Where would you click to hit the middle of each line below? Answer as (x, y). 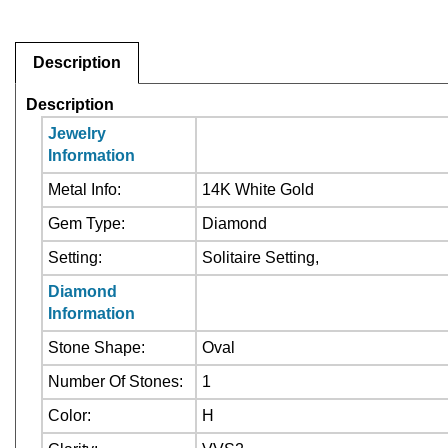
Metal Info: (84, 189)
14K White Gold (258, 189)
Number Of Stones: (115, 381)
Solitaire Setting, (260, 257)
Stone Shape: (96, 347)
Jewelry (77, 133)
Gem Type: (86, 223)
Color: (69, 415)
